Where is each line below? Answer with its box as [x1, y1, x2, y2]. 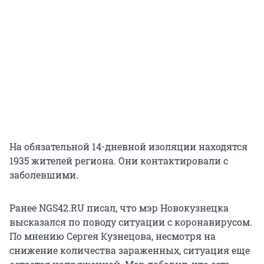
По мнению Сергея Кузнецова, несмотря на [9, 230, 216, 243]
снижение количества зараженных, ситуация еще [9, 244, 250, 257]
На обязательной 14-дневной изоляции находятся [9, 140, 247, 153]
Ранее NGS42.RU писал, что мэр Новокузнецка [9, 202, 229, 214]
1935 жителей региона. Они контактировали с [9, 154, 228, 167]
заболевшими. [9, 169, 78, 181]
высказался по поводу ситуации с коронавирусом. [9, 216, 252, 229]
